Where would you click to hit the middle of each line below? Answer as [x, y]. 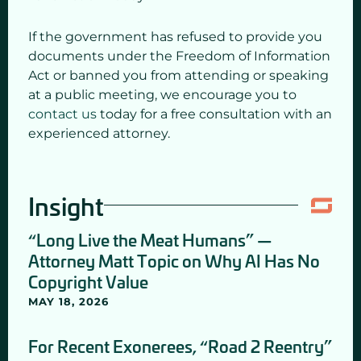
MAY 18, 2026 [68, 301]
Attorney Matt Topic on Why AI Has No [174, 260]
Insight [66, 205]
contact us [62, 114]
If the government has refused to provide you [175, 37]
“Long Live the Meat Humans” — [150, 239]
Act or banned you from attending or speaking [178, 76]
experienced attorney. [99, 134]
